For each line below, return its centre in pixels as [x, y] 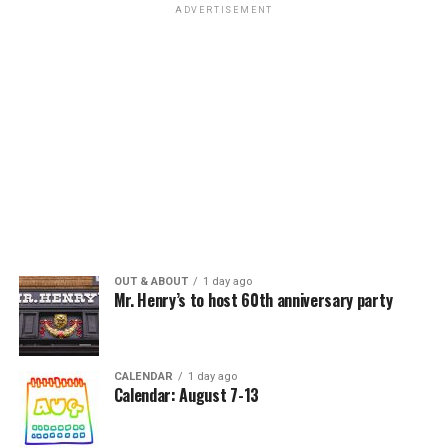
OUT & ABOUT [150, 281]
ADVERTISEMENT [224, 9]
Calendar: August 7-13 [186, 394]
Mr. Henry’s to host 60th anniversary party [253, 299]
